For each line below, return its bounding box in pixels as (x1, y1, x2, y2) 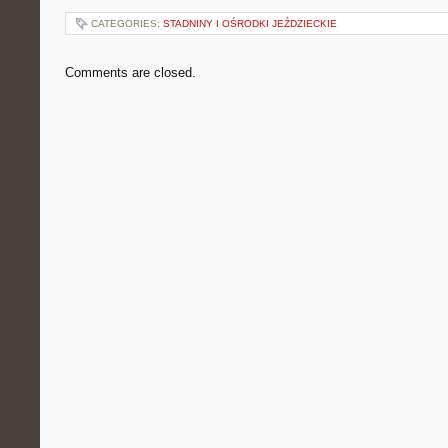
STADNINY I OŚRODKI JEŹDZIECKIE (163, 18, 337, 29)
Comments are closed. (65, 65, 196, 80)
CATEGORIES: (91, 18, 163, 29)
